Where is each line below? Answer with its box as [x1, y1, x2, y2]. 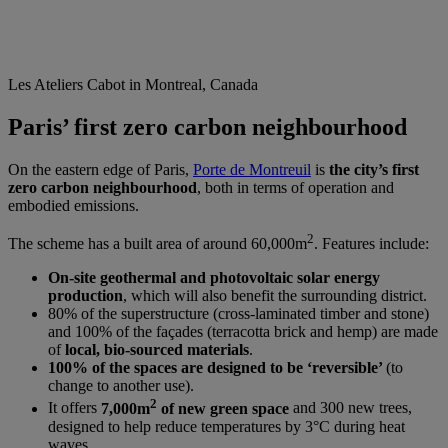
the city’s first [329, 161, 419, 179]
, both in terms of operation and [197, 179, 394, 197]
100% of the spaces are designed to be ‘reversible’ [48, 359, 386, 377]
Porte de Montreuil [193, 161, 311, 179]
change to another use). [48, 377, 194, 395]
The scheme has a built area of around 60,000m [8, 235, 307, 253]
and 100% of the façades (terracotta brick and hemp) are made [48, 323, 438, 341]
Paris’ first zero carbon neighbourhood [8, 114, 407, 141]
